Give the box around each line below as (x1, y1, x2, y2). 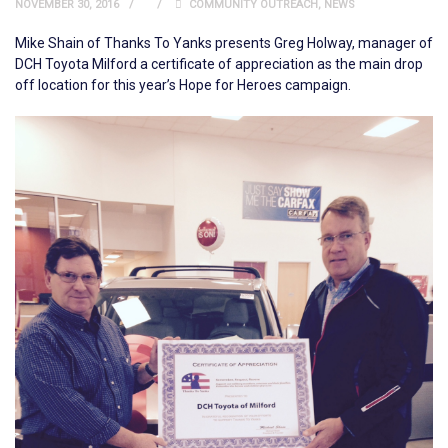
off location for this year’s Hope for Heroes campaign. (15, 77, 351, 93)
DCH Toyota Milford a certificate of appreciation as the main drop (15, 56, 423, 72)
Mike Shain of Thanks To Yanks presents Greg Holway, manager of (15, 35, 433, 51)
